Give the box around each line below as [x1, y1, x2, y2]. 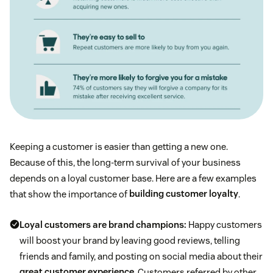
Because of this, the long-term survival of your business [10, 156, 241, 168]
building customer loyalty [129, 188, 238, 200]
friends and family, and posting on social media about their [19, 250, 263, 262]
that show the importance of [10, 188, 129, 200]
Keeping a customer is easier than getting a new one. [10, 140, 228, 152]
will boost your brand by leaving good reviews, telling [19, 234, 240, 246]
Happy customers [186, 218, 262, 230]
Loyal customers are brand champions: [19, 218, 186, 230]
